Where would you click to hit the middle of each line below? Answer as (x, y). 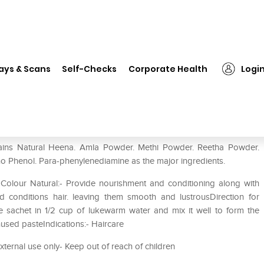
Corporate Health (168, 69)
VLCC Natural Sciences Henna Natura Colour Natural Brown (136, 58)
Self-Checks (90, 69)
